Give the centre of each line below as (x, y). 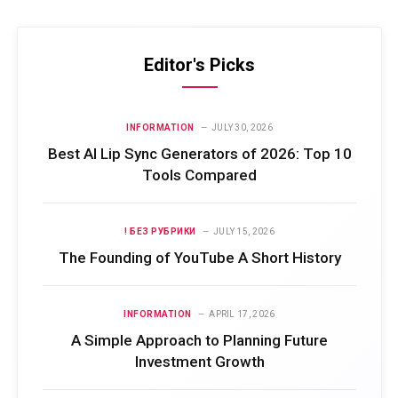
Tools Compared (199, 175)
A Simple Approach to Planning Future (199, 340)
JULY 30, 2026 (242, 127)
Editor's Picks (199, 64)
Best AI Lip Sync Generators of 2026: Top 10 (199, 153)
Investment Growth (199, 361)
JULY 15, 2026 (243, 231)
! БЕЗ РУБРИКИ (160, 231)
